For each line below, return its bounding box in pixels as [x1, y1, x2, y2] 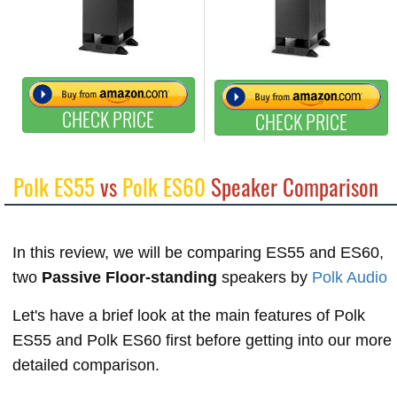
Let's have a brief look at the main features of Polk [12, 306, 365, 324]
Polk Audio [312, 268, 387, 286]
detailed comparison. [12, 355, 160, 374]
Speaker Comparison [206, 169, 378, 203]
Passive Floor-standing [42, 268, 217, 286]
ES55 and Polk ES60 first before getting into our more [12, 331, 392, 349]
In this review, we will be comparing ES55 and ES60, [12, 243, 384, 261]
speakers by [217, 268, 312, 286]
